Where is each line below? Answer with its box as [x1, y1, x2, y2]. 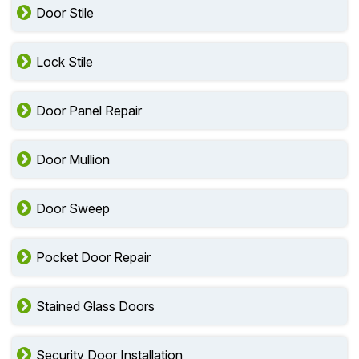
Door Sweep [36, 200, 110, 216]
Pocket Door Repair [36, 249, 151, 265]
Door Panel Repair [36, 103, 142, 119]
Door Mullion [36, 151, 110, 167]
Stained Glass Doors [36, 298, 155, 314]
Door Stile [36, 5, 94, 21]
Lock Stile [36, 54, 93, 70]
